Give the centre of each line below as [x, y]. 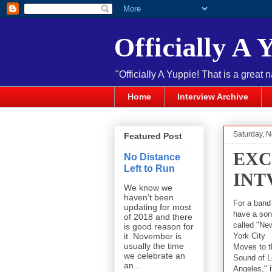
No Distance [152, 157]
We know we [148, 188]
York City [249, 236]
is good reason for [159, 227]
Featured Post [153, 136]
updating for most [158, 207]
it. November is [153, 236]
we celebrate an [155, 256]
